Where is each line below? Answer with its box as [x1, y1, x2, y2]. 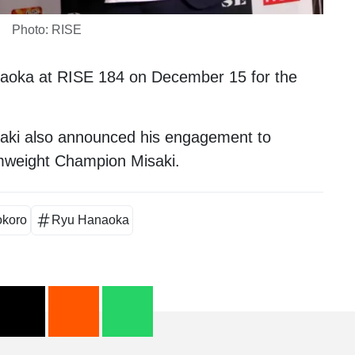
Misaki [131, 151, 175, 170]
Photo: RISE [12, 22, 82, 36]
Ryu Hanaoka [51, 212, 129, 227]
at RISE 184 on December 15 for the [34, 67, 297, 86]
